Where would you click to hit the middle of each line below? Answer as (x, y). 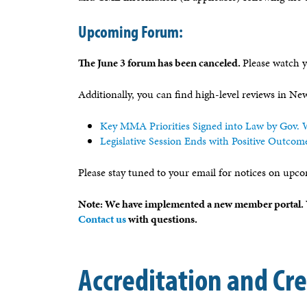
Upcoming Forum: (131, 31)
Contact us (102, 219)
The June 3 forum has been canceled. (160, 62)
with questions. (162, 219)
